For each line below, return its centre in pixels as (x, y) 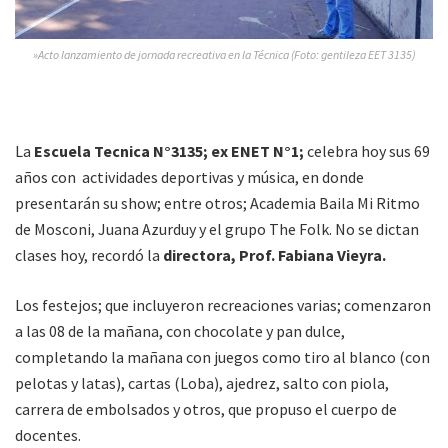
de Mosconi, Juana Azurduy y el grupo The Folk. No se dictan (217, 228)
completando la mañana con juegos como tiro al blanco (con (222, 356)
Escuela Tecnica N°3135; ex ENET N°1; (167, 150)
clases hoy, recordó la (87, 254)
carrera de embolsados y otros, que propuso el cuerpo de (206, 408)
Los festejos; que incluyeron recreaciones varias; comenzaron (223, 304)
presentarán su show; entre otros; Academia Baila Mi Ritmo (217, 202)
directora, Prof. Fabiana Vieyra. (273, 254)
